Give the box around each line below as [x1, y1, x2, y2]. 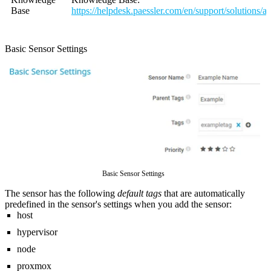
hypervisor [17, 226, 57, 237]
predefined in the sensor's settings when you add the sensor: [5, 198, 232, 209]
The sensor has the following [5, 188, 117, 198]
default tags [117, 188, 162, 198]
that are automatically [162, 188, 245, 198]
